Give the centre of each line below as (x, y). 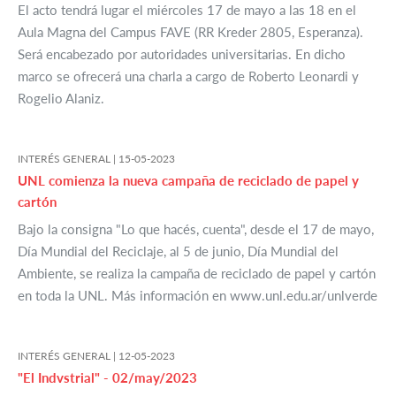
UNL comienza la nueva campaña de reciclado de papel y (188, 181)
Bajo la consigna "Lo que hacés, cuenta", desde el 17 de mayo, (196, 229)
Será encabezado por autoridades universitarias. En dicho (182, 54)
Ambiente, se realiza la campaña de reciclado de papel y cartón (197, 274)
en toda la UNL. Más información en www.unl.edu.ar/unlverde (198, 296)
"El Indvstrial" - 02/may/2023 (107, 378)
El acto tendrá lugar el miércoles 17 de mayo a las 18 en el (187, 10)
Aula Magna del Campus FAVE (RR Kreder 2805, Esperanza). (190, 32)
